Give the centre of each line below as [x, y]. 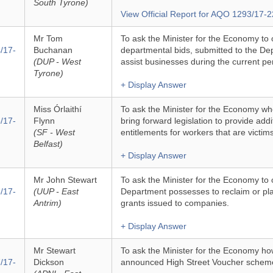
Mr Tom [48, 38]
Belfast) [48, 144]
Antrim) [47, 203]
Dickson [48, 262]
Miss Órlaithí [57, 109]
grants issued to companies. [175, 203]
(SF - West [54, 132]
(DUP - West [57, 62]
